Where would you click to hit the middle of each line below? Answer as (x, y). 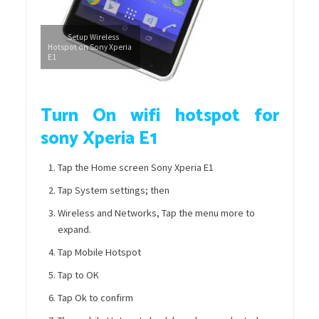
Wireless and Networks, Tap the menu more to (156, 213)
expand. (74, 229)
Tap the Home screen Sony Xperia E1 (135, 167)
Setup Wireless (83, 37)
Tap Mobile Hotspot (99, 252)
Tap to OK (78, 274)
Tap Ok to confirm (95, 297)
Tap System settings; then (113, 190)
